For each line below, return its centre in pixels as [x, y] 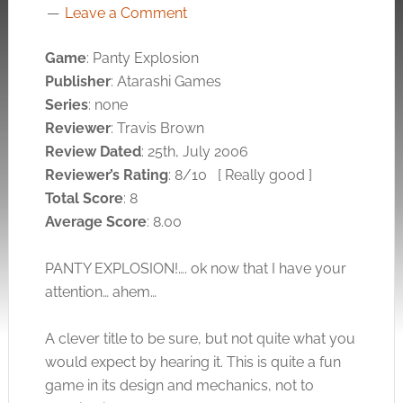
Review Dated [93, 152]
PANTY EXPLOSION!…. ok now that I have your [195, 269]
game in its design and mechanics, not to [179, 385]
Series [66, 105]
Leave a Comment [125, 13]
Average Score [95, 222]
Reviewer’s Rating [106, 175]
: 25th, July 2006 [194, 152]
